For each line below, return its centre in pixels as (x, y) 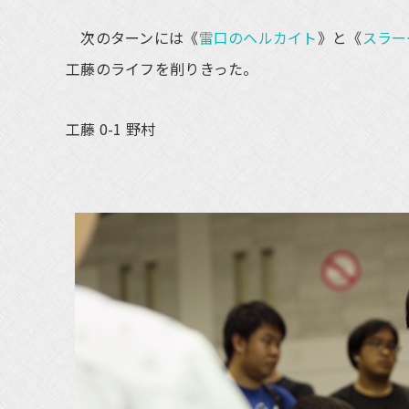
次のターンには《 (132, 37)
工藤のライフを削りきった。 (162, 68)
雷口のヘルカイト (258, 37)
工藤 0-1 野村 (111, 129)
